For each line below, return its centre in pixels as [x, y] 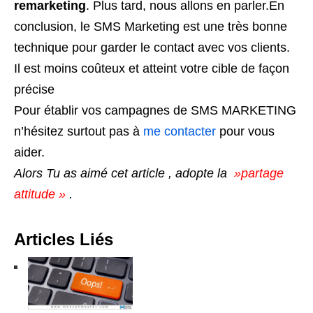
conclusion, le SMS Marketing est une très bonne [151, 26]
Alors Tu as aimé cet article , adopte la [121, 173]
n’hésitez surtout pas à [79, 131]
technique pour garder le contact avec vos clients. [152, 47]
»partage [255, 173]
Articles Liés [64, 239]
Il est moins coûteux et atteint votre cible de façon [152, 68]
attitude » [42, 194]
